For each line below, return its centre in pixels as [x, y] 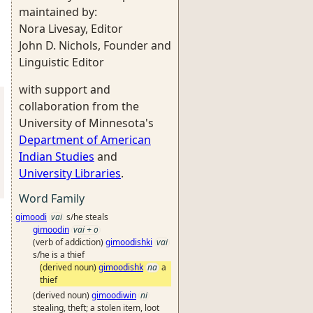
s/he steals [87, 217]
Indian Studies [57, 156]
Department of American [85, 140]
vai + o [86, 230]
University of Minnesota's [86, 123]
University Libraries [70, 173]
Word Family [52, 198]
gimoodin [51, 230]
